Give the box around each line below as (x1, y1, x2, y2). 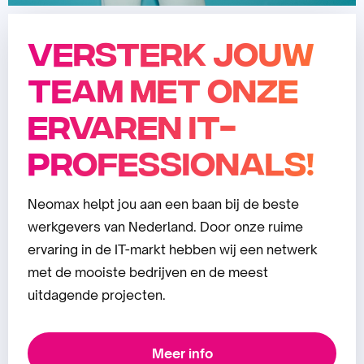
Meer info (151, 345, 213, 362)
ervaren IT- (28, 106, 236, 143)
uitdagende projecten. (28, 287, 166, 303)
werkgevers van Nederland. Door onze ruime (28, 219, 303, 235)
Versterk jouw (28, 32, 314, 70)
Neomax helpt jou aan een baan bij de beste (28, 196, 299, 212)
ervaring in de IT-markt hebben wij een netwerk (28, 241, 318, 258)
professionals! (28, 142, 314, 180)
